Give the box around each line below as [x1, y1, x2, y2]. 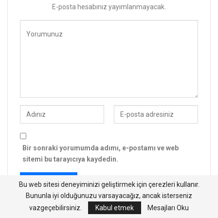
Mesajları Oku [147, 204, 189, 212]
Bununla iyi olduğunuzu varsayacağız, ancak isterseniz [26, 192, 192, 200]
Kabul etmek [95, 204, 134, 212]
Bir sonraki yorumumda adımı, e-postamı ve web [22, 144, 179, 152]
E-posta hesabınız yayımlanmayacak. [52, 2, 166, 11]
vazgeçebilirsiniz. [29, 204, 83, 212]
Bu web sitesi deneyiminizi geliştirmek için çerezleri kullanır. [18, 181, 200, 188]
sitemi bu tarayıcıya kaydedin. [22, 155, 118, 163]
